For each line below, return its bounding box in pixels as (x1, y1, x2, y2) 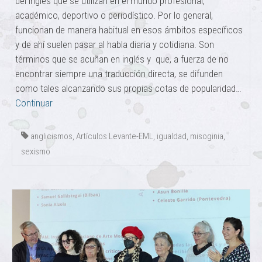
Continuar (15, 97, 53, 109)
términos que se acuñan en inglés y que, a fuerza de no (15, 53, 229, 65)
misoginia (190, 131, 223, 142)
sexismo (21, 146, 50, 157)
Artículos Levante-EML (76, 131, 153, 142)
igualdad (157, 131, 187, 142)
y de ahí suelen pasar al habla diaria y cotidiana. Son (15, 39, 214, 51)
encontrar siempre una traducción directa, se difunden (15, 68, 223, 80)
